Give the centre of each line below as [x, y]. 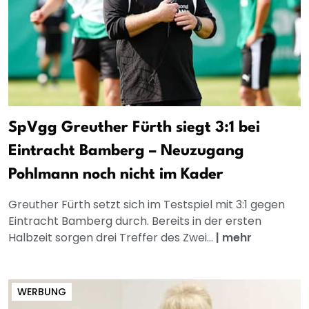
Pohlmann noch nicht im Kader [116, 175]
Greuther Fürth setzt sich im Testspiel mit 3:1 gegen [147, 205]
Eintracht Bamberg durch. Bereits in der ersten [135, 221]
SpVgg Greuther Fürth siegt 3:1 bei [134, 128]
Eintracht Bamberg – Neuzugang [126, 151]
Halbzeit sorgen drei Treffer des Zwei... [112, 238]
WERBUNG [42, 292]
